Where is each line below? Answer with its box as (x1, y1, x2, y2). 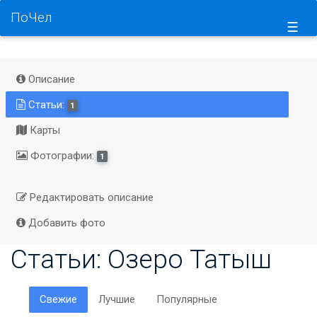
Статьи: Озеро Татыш (11, 243, 272, 275)
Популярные (156, 293, 217, 306)
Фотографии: (27, 149, 97, 162)
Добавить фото (25, 217, 105, 229)
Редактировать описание (26, 191, 154, 204)
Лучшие (98, 293, 135, 306)
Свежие (39, 293, 77, 306)
